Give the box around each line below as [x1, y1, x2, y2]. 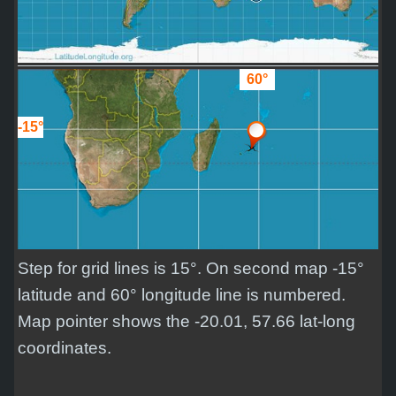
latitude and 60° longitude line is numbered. [18, 285, 346, 304]
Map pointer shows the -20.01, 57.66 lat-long [18, 311, 355, 331]
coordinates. [18, 338, 111, 357]
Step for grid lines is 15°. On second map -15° [18, 258, 364, 278]
